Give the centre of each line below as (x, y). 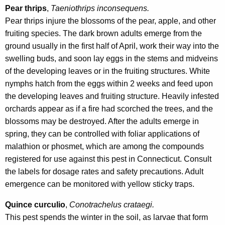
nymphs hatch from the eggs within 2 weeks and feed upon (109, 84)
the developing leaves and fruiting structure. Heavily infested (112, 96)
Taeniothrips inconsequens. (100, 9)
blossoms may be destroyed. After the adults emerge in (102, 122)
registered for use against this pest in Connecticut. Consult (108, 159)
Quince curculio (35, 205)
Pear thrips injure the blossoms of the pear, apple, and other (110, 21)
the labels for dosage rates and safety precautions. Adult (104, 172)
